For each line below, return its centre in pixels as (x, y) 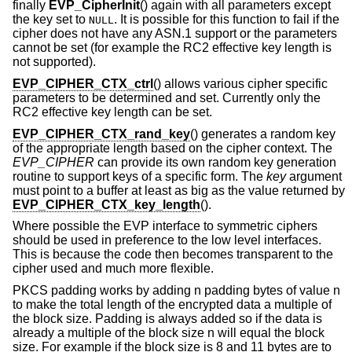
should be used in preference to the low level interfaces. (167, 240)
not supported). (54, 62)
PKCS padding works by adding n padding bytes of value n (176, 290)
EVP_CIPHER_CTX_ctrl (83, 83)
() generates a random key (263, 134)
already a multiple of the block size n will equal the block (169, 332)
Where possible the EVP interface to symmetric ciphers (165, 226)
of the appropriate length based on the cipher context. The (172, 148)
